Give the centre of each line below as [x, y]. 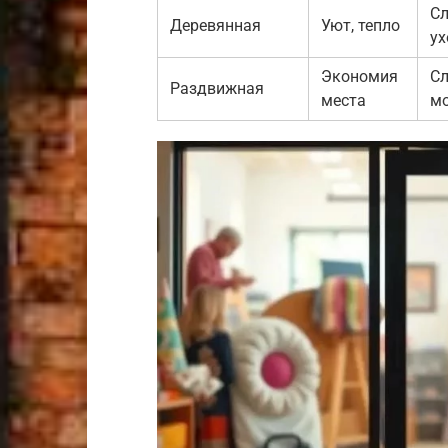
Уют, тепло [360, 26]
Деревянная [215, 26]
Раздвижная [217, 89]
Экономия [359, 77]
